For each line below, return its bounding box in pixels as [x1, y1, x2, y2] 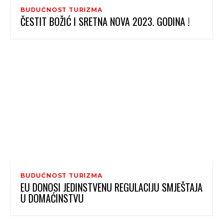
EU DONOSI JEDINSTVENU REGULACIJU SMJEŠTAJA [20, 180, 203, 195]
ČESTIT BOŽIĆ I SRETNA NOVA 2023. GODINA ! [20, 13, 190, 29]
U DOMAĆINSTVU [20, 191, 84, 206]
